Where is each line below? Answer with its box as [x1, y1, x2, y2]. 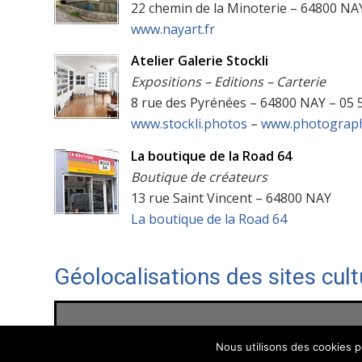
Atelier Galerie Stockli [131, 52, 268, 70]
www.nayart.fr [131, 19, 215, 38]
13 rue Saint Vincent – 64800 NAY [131, 188, 331, 207]
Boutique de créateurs [131, 167, 267, 186]
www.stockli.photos [131, 115, 247, 133]
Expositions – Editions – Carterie [131, 73, 326, 91]
